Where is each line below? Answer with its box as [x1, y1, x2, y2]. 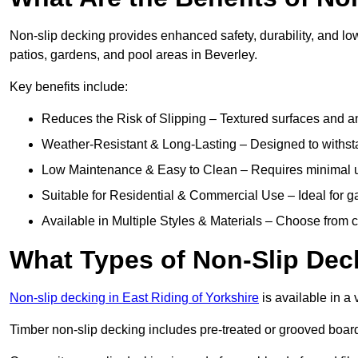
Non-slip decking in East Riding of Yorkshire [10, 291, 259, 305]
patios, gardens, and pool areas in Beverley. [10, 48, 257, 62]
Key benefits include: [10, 80, 128, 94]
